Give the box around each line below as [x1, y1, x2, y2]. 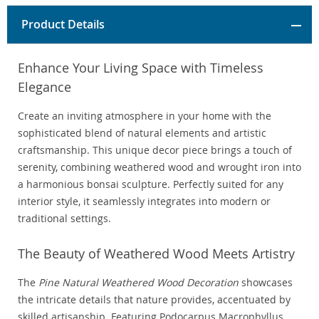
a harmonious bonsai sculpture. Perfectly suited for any [18, 177, 283, 192]
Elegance [18, 78, 71, 96]
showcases [239, 276, 293, 290]
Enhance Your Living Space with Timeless [18, 59, 263, 77]
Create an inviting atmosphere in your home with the [18, 109, 271, 123]
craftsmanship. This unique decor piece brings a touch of [18, 143, 292, 157]
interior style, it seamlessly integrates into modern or [18, 194, 271, 209]
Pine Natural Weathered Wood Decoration [38, 276, 239, 290]
